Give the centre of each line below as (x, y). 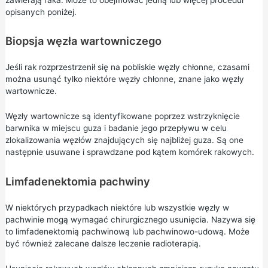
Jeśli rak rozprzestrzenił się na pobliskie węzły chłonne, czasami (127, 67)
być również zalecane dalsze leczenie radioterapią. (103, 244)
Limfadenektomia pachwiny (77, 182)
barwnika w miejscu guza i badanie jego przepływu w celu (116, 128)
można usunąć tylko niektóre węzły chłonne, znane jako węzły (124, 79)
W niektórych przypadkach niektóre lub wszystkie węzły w (117, 208)
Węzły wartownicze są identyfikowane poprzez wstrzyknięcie (122, 116)
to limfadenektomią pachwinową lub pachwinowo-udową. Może (127, 232)
